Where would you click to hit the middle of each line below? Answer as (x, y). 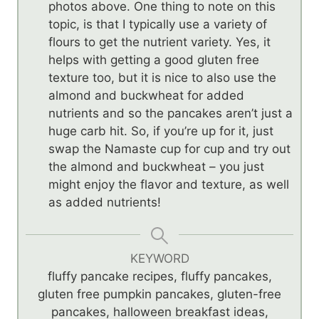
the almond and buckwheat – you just (156, 166)
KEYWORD (159, 258)
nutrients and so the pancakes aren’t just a (171, 113)
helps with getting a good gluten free (154, 59)
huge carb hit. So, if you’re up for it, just (161, 131)
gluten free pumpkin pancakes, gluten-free (159, 294)
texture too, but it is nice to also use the (162, 77)
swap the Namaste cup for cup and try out (169, 148)
